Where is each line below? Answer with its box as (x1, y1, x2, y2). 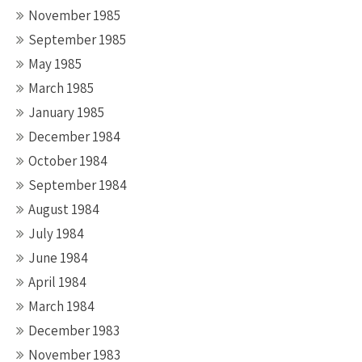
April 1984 (28, 273, 86, 291)
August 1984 (28, 200, 99, 218)
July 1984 (28, 225, 84, 242)
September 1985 (28, 31, 126, 48)
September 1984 (28, 176, 127, 194)
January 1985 (28, 103, 104, 121)
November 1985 (28, 6, 120, 24)
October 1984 (28, 152, 107, 170)
